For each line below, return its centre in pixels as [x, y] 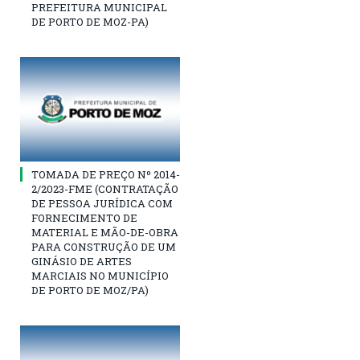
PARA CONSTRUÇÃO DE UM [104, 247]
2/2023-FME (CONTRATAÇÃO [105, 189]
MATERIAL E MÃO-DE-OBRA [105, 233]
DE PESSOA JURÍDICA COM [102, 204]
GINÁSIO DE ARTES [82, 262]
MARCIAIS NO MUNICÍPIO [100, 276]
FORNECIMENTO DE [84, 218]
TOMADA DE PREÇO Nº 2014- [106, 175]
